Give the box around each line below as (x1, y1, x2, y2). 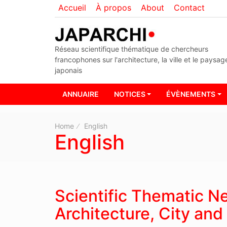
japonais (54, 66, 82, 74)
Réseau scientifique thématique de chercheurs (54, 45, 208, 53)
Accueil (58, 3, 86, 13)
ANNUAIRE (62, 90, 99, 99)
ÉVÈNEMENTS (166, 90, 216, 99)
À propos (95, 3, 131, 13)
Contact (173, 3, 205, 13)
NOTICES (113, 90, 145, 99)
